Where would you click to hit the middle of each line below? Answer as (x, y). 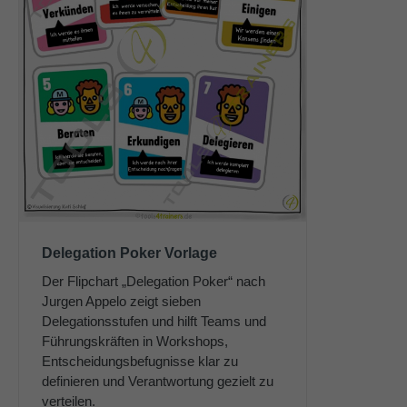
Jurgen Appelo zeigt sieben (121, 302)
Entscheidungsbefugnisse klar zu (140, 362)
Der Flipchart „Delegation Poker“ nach (154, 282)
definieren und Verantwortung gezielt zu (158, 382)
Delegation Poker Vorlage (129, 253)
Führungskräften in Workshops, (135, 342)
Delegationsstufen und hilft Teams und (154, 322)
